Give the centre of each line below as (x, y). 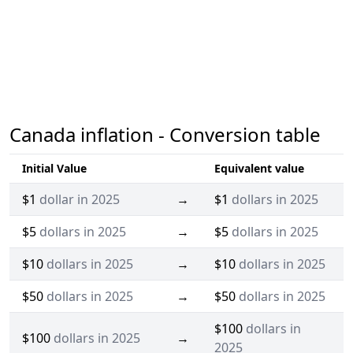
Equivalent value (259, 169)
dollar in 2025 (80, 200)
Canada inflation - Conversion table (165, 135)
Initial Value (54, 169)
